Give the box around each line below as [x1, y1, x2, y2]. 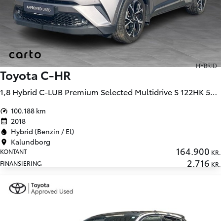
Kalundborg [11, 137, 51, 147]
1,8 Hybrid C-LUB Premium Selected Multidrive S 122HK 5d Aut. [210, 86, 217, 98]
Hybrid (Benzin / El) [11, 126, 74, 137]
